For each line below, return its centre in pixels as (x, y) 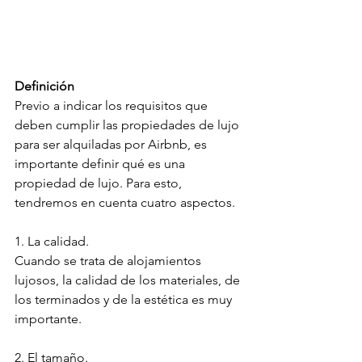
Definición (44, 86)
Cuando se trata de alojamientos (109, 261)
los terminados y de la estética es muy (125, 300)
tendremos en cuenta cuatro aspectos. (125, 203)
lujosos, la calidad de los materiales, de (129, 280)
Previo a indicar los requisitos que (113, 106)
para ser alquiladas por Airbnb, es (112, 145)
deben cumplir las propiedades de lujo (128, 125)
